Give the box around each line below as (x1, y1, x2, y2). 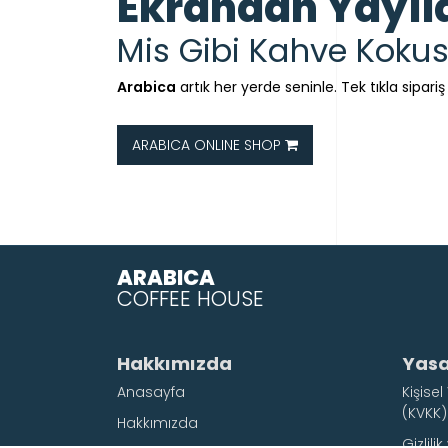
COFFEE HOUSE (117, 284, 264, 313)
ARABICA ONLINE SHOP (132, 135, 285, 155)
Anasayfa (117, 382, 185, 402)
